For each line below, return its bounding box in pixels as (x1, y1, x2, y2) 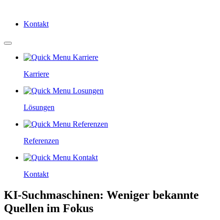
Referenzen (24, 137, 59, 145)
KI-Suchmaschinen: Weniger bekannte (4, 188, 199, 201)
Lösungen (24, 103, 55, 111)
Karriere (24, 70, 49, 78)
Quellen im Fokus (4, 201, 93, 215)
